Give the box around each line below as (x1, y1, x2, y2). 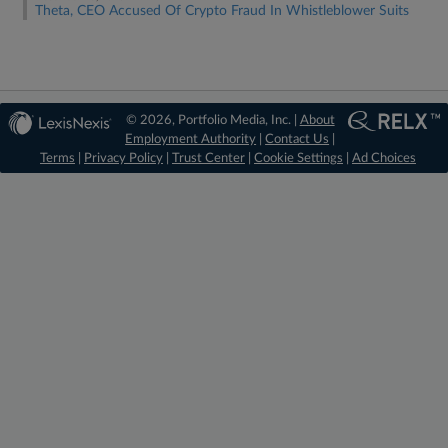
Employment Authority (125, 133, 257, 146)
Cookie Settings (254, 152, 343, 165)
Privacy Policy (84, 152, 163, 165)
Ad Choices (352, 152, 416, 165)
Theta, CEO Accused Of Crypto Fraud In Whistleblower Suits (35, 4, 409, 18)
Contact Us (265, 133, 330, 146)
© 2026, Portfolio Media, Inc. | (125, 114, 300, 127)
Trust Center (172, 152, 245, 165)
